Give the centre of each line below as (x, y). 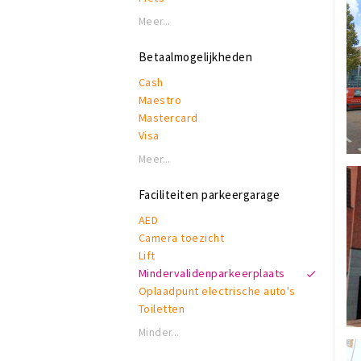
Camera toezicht (182, 238)
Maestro (160, 100)
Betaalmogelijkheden (196, 57)
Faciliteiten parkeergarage (210, 195)
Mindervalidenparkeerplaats (212, 273)
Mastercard (168, 118)
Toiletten (162, 309)
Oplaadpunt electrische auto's (217, 291)
